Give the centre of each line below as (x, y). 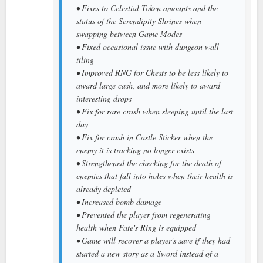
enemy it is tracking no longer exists (135, 150)
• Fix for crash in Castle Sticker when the (144, 137)
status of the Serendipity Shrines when (139, 21)
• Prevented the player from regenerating (144, 214)
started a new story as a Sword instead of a (147, 253)
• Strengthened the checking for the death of (149, 163)
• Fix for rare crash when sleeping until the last (155, 111)
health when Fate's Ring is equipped (136, 227)
